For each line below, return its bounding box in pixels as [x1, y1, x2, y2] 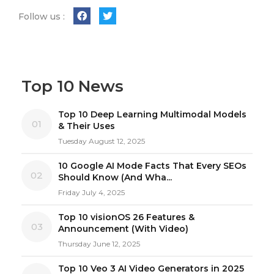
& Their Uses [58, 120, 115, 132]
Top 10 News [21, 76, 124, 97]
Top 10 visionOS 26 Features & [58, 212, 194, 223]
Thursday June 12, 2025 [58, 239, 140, 249]
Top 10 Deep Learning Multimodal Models [58, 109, 246, 120]
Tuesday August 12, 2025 [58, 136, 145, 146]
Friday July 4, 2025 [58, 188, 125, 198]
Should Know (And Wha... [58, 172, 172, 183]
